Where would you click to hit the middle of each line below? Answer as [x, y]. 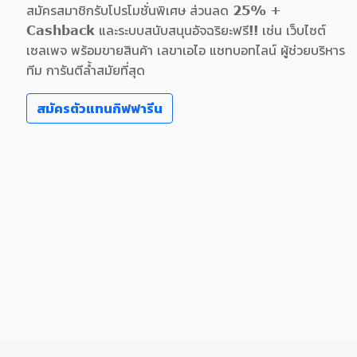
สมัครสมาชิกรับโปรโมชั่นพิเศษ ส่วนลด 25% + [154, 10]
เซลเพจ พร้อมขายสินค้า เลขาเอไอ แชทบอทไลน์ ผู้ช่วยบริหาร [186, 50]
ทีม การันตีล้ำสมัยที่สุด [86, 70]
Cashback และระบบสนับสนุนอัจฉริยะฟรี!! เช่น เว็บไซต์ [176, 30]
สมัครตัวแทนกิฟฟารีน [100, 109]
